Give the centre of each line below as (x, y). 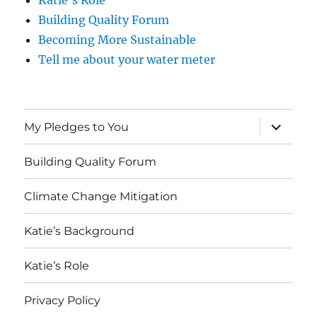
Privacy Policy (63, 300)
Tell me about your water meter (127, 59)
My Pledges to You (77, 127)
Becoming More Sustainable (117, 40)
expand (282, 123)
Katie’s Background (80, 231)
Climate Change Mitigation (101, 196)
